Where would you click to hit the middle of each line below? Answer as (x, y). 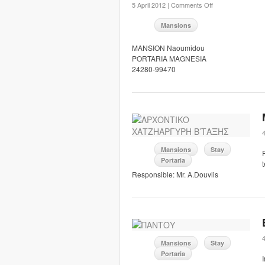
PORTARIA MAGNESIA (169, 58)
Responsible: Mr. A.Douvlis (175, 174)
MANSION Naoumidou (168, 48)
